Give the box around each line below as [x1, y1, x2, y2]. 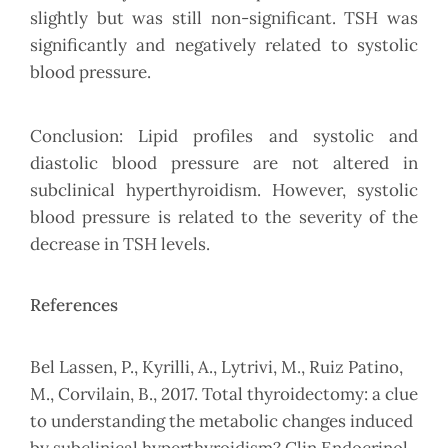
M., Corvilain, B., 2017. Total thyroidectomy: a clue [30, 383, 418, 406]
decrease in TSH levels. [30, 233, 210, 256]
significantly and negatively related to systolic [30, 34, 418, 57]
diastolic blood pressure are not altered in [30, 152, 418, 175]
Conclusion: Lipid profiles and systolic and [30, 125, 418, 148]
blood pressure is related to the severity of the [30, 206, 418, 229]
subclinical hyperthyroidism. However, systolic [30, 179, 418, 202]
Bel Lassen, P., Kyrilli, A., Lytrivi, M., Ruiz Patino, [30, 356, 403, 379]
